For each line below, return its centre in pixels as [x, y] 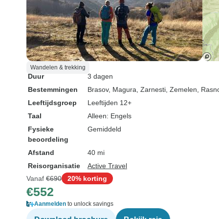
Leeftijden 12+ [109, 103]
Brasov [98, 89]
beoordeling [48, 139]
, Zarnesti [151, 89]
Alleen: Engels [109, 116]
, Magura [122, 89]
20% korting [87, 178]
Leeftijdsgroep [52, 103]
